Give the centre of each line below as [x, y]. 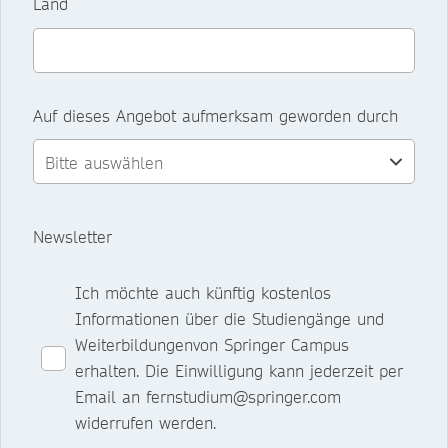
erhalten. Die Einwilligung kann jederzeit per [239, 371]
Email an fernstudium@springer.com [208, 397]
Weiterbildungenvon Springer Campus [212, 345]
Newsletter [72, 237]
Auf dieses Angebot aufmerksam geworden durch [215, 115]
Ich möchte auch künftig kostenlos [203, 293]
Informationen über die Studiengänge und [229, 319]
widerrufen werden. [148, 423]
